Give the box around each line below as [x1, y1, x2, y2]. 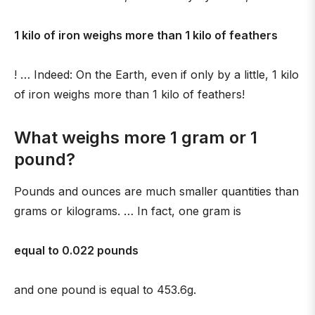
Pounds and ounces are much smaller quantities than [14, 184, 299, 198]
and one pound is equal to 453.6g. [14, 283, 196, 297]
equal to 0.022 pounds [14, 243, 139, 257]
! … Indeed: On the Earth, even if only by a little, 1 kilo [14, 67, 299, 82]
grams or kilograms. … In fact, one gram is [14, 204, 241, 218]
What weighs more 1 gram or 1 [14, 127, 257, 148]
